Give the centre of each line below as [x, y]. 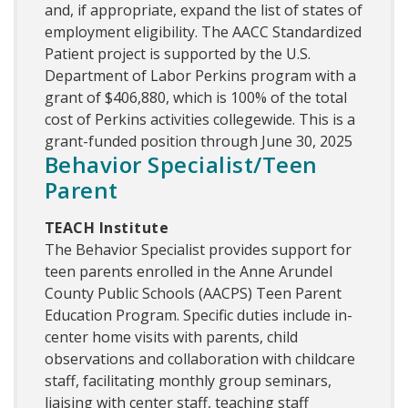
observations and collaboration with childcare [200, 359]
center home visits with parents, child [171, 337]
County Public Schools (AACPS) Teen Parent [193, 294]
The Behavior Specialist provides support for [198, 250]
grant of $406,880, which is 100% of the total [196, 98]
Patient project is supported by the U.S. [178, 54]
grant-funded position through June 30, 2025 [199, 142]
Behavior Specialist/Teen [181, 165]
